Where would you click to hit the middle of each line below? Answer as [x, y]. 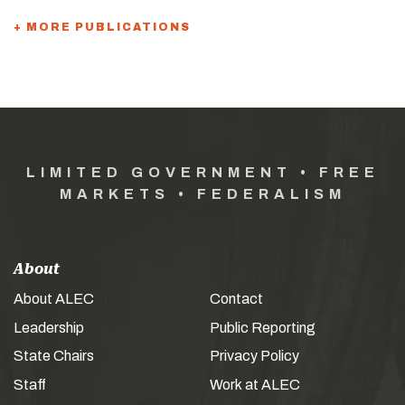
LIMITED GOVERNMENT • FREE [202, 173]
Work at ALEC [255, 384]
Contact [236, 299]
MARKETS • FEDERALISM [202, 194]
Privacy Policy [254, 356]
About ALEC [54, 299]
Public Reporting [263, 327]
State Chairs [54, 356]
